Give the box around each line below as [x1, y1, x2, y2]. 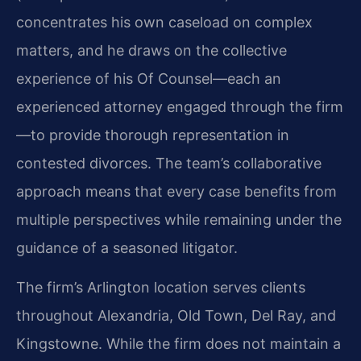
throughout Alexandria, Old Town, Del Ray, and [16, 307, 336, 325]
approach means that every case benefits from [16, 182, 337, 200]
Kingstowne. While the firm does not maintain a [16, 335, 341, 353]
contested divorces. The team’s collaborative [16, 154, 322, 172]
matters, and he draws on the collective [16, 41, 287, 59]
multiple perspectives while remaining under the [16, 210, 342, 228]
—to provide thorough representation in [16, 126, 289, 143]
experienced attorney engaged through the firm [16, 98, 343, 115]
